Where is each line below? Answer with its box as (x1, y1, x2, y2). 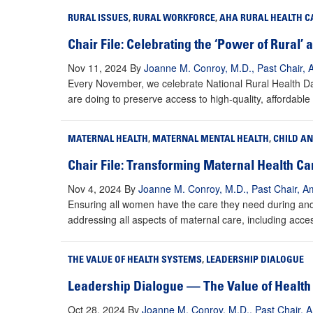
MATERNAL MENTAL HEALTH (152, 135, 269, 145)
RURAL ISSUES (68, 14, 129, 24)
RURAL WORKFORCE (133, 14, 215, 24)
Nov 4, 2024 (68, 182, 122, 196)
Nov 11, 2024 (68, 61, 127, 75)
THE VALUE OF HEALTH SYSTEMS (68, 256, 202, 266)
